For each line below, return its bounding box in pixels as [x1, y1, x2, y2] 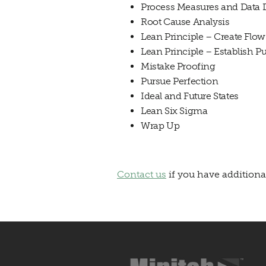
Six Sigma [162, 105, 208, 117]
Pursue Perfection [141, 75, 218, 87]
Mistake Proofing [141, 61, 216, 72]
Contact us [117, 169, 166, 180]
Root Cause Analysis [141, 16, 230, 28]
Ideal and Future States [141, 90, 239, 102]
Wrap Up [141, 120, 180, 132]
